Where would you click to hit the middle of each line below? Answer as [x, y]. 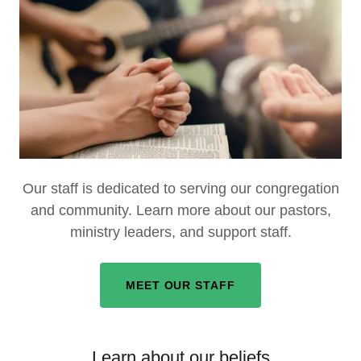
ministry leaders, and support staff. [180, 232]
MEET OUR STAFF [180, 285]
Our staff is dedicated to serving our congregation [180, 188]
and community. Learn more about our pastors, [180, 210]
